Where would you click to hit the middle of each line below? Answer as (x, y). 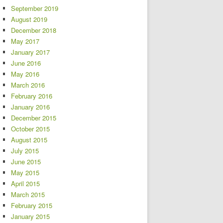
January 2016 (30, 107)
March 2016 (28, 85)
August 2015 (29, 140)
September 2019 (35, 8)
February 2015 (32, 205)
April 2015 (25, 183)
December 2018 (34, 30)
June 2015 (26, 162)
